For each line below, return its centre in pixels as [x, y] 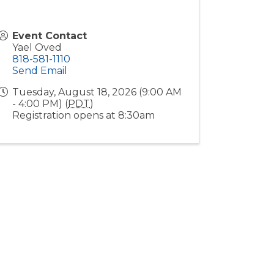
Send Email [40, 71]
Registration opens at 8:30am [84, 115]
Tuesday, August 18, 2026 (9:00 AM [97, 92]
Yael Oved [37, 47]
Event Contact [50, 36]
